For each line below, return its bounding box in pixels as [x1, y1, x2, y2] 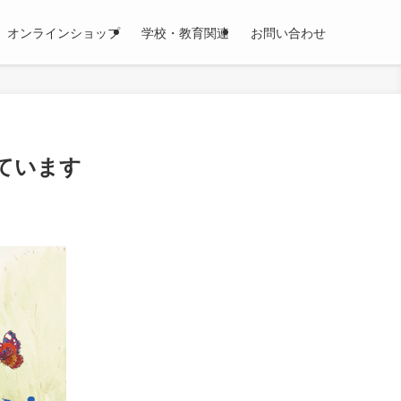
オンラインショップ [7, 23, 120, 41]
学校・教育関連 [141, 23, 229, 41]
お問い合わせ [251, 23, 326, 41]
